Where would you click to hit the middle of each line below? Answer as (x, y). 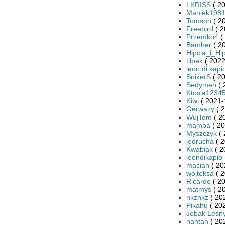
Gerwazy (200, 109)
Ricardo (198, 181)
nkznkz (197, 197)
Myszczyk (201, 133)
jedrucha (200, 141)
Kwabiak (199, 149)
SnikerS (198, 77)
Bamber (199, 44)
